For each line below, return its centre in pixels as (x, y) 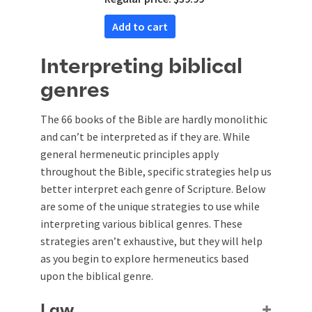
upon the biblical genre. (97, 275)
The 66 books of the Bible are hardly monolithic (154, 119)
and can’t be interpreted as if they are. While (145, 136)
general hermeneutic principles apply (130, 154)
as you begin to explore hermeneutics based (145, 258)
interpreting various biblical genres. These (141, 223)
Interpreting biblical (141, 67)
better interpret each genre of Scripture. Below (153, 188)
